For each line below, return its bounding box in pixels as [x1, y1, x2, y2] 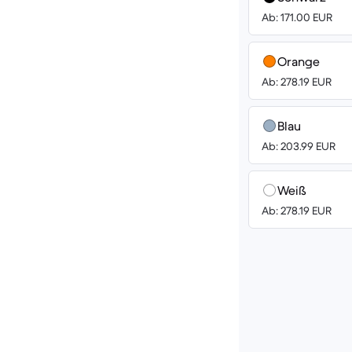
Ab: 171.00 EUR [262, 10, 332, 24]
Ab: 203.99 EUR [262, 139, 335, 153]
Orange [277, 53, 320, 69]
